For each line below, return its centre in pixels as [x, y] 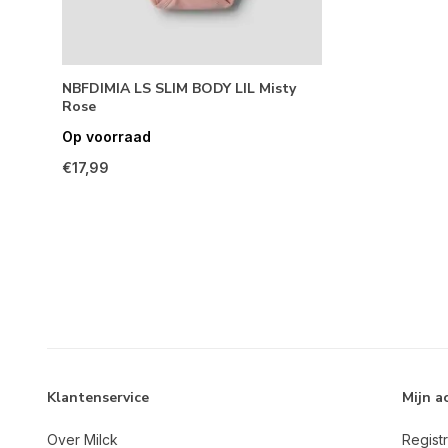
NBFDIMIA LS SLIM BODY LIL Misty [179, 89]
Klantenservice [98, 398]
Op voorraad [106, 137]
